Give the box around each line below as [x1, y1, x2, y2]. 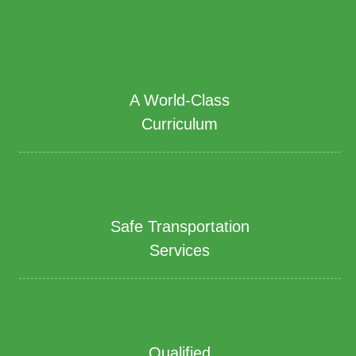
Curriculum [141, 115, 218, 133]
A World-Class [130, 91, 230, 110]
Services [149, 242, 210, 260]
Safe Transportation [110, 218, 250, 236]
